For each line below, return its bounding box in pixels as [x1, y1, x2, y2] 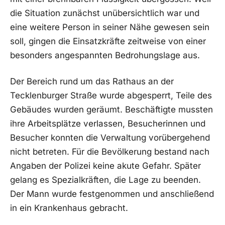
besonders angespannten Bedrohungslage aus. [10, 50, 200, 61]
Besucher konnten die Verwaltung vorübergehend [10, 133, 210, 143]
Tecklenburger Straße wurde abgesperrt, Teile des [10, 90, 212, 101]
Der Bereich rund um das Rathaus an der [10, 76, 174, 87]
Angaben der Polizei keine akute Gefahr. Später [10, 161, 201, 171]
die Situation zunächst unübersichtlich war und [10, 8, 199, 19]
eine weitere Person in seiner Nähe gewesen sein [10, 22, 209, 33]
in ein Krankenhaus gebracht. [10, 203, 128, 213]
